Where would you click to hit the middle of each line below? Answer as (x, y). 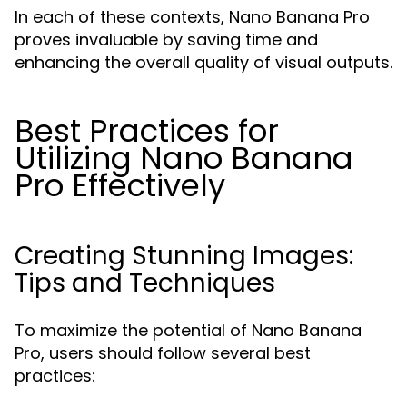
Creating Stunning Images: (184, 256)
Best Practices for (147, 131)
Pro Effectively (120, 185)
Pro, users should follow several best (163, 353)
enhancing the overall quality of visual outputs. (203, 62)
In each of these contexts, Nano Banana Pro (192, 17)
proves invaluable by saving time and (166, 40)
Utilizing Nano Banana (184, 158)
